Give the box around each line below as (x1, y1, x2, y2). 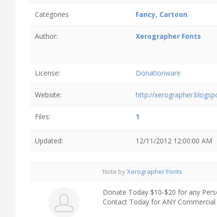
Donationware (136, 68, 181, 77)
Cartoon (159, 10, 187, 19)
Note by (103, 167, 127, 176)
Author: (35, 31, 58, 41)
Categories (35, 10, 69, 19)
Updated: (35, 136, 63, 145)
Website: (35, 90, 62, 99)
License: (35, 68, 60, 77)
